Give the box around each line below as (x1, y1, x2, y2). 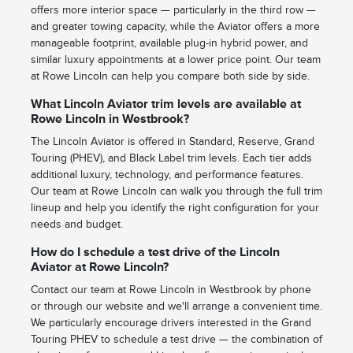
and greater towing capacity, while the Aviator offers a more (30, 20, 320, 33)
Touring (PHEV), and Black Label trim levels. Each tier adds (30, 152, 312, 165)
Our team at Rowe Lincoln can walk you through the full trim (30, 185, 322, 198)
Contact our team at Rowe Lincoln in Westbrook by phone (30, 284, 311, 296)
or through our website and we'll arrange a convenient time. (30, 300, 322, 313)
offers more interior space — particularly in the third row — (30, 4, 316, 17)
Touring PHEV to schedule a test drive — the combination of (30, 333, 322, 346)
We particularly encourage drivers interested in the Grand (30, 317, 311, 329)
